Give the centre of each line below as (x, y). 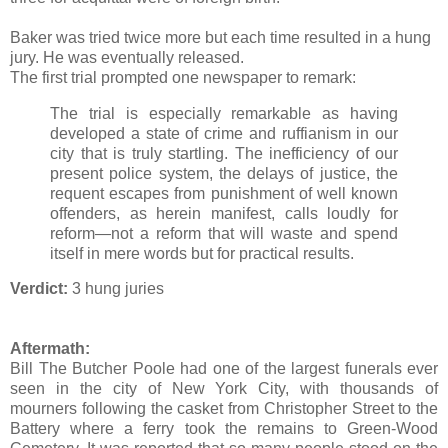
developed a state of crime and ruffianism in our (224, 133)
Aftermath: (50, 349)
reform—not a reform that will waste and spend (224, 233)
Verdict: (39, 289)
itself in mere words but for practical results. (202, 253)
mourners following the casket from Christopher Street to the (224, 409)
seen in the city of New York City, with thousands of (224, 389)
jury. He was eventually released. (127, 57)
